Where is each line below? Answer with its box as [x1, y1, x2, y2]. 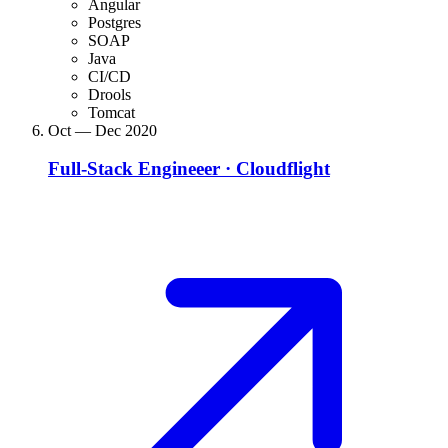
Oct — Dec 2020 [48, 121, 157, 139]
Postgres [88, 13, 141, 31]
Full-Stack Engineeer [48, 158, 220, 180]
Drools [88, 85, 131, 103]
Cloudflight [236, 158, 330, 180]
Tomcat [88, 103, 135, 121]
